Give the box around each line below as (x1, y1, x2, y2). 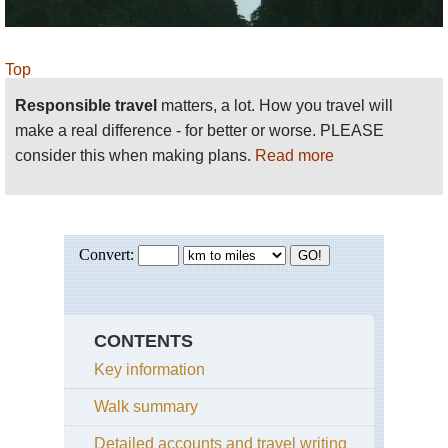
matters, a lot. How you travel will (161, 97, 393, 115)
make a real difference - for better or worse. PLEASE (15, 122, 384, 140)
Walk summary (94, 398, 198, 416)
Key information (94, 361, 205, 379)
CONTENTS (94, 331, 193, 352)
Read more (255, 147, 334, 165)
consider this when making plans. (15, 147, 255, 165)
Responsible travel (15, 97, 161, 115)
